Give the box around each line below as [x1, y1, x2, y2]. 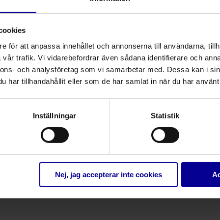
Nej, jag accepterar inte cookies [55, 170, 162, 179]
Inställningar [32, 111, 77, 120]
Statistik [151, 111, 179, 120]
